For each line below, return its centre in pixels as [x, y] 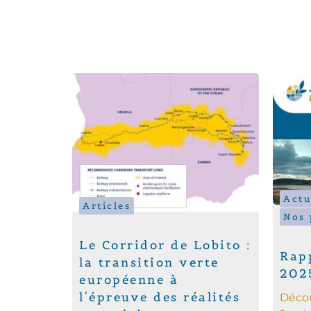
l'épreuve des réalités [160, 297]
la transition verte [149, 262]
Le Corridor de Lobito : [165, 245]
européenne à [129, 279]
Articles [107, 205]
